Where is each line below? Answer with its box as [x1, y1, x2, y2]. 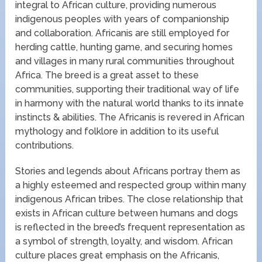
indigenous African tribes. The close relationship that [15, 194, 244, 205]
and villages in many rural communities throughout [15, 56, 235, 67]
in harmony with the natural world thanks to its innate [15, 98, 244, 109]
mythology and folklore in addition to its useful [15, 126, 219, 137]
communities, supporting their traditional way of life [15, 84, 240, 95]
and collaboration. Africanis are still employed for [15, 27, 230, 39]
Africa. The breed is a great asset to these [15, 70, 199, 81]
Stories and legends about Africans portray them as [15, 166, 241, 177]
